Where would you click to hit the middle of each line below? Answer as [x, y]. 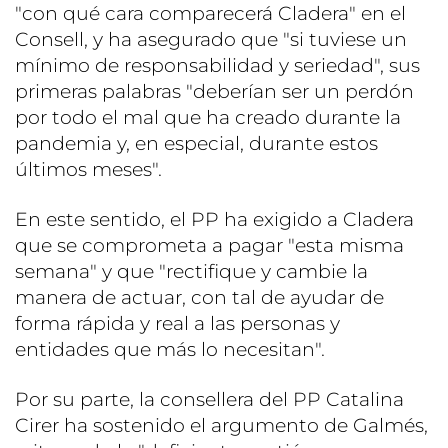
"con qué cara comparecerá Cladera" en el [210, 14]
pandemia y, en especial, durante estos [196, 144]
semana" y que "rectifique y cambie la [191, 272]
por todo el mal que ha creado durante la [208, 118]
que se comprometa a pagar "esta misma [209, 246]
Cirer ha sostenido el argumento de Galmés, [221, 426]
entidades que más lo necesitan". [170, 350]
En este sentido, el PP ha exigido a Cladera [214, 220]
